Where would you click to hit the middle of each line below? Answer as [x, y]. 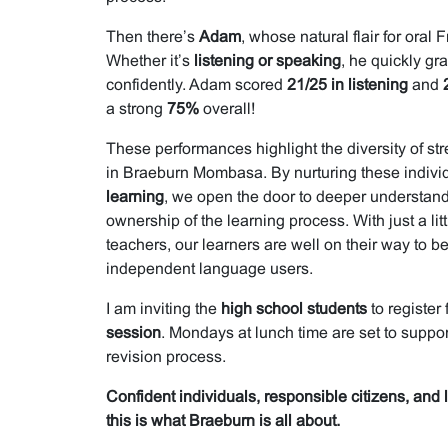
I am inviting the [163, 308]
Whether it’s [149, 60]
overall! [226, 108]
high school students [293, 308]
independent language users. [209, 268]
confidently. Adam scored [196, 84]
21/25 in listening [347, 84]
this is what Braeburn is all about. [222, 420]
